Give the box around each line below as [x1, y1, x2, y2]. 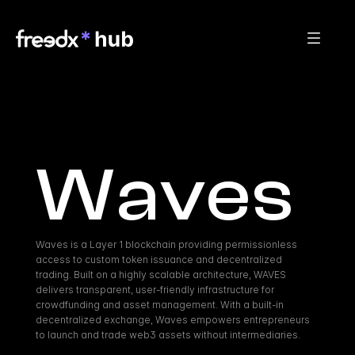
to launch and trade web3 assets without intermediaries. [35, 329, 300, 341]
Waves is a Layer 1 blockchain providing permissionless [35, 239, 297, 250]
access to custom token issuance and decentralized [35, 254, 282, 265]
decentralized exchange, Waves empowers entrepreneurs [35, 314, 310, 326]
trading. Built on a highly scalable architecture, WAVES [35, 269, 286, 281]
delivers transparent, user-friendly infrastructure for [35, 284, 274, 296]
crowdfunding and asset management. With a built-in [35, 299, 284, 311]
